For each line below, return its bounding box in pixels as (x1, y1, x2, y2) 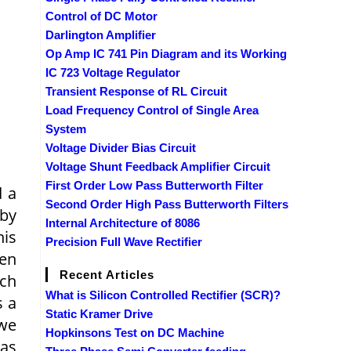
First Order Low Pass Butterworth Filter (45, 178, 263, 192)
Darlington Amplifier (45, 27, 156, 42)
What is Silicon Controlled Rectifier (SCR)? (45, 288, 280, 302)
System (45, 121, 86, 136)
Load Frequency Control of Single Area (45, 103, 259, 117)
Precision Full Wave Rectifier (45, 234, 202, 248)
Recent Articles (60, 267, 154, 281)
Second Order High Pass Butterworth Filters (45, 197, 288, 211)
